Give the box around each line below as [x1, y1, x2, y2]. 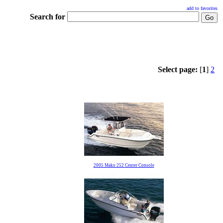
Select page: [158, 65, 200, 74]
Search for [30, 12, 65, 21]
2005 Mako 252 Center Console [93, 163, 154, 168]
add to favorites [187, 5, 218, 11]
